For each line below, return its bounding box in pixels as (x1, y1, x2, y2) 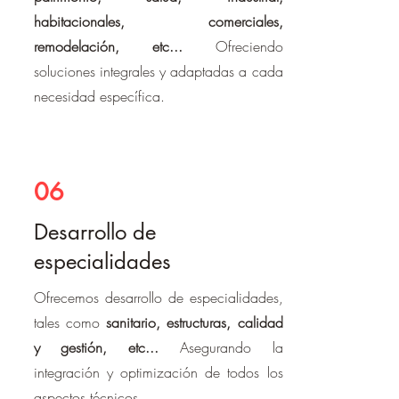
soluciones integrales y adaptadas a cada (33, 61, 283, 81)
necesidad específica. (33, 86, 165, 106)
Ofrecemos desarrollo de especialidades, (33, 288, 283, 307)
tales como (33, 313, 106, 332)
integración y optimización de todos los (33, 362, 283, 382)
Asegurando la (179, 338, 283, 357)
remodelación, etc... (33, 37, 183, 56)
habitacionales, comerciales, (33, 12, 283, 31)
